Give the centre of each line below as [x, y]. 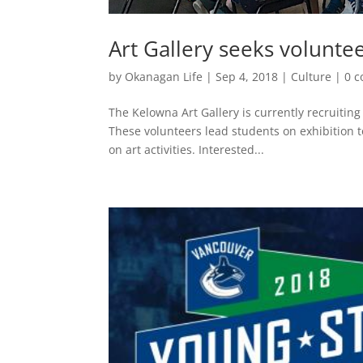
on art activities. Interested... [187, 149]
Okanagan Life [164, 76]
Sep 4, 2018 [247, 76]
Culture [312, 76]
